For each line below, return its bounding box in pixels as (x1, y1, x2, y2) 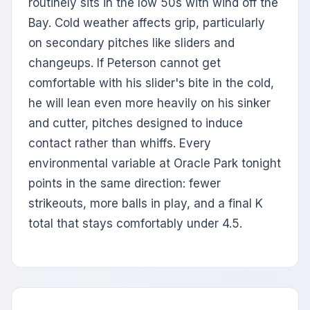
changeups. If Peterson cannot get (28, 56, 221, 71)
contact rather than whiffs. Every (28, 136, 211, 151)
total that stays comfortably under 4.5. (28, 217, 242, 231)
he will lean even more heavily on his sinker (28, 96, 271, 111)
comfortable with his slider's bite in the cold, (28, 76, 274, 91)
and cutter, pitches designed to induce (28, 116, 243, 131)
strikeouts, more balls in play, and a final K (28, 197, 263, 211)
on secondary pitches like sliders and (28, 36, 235, 51)
